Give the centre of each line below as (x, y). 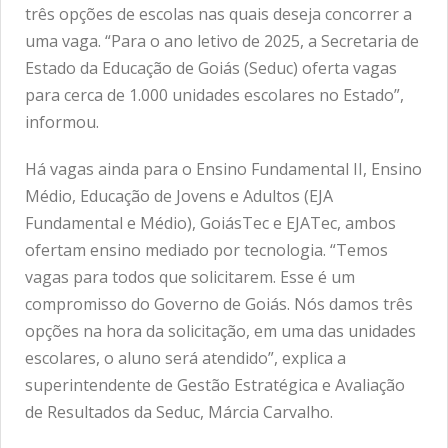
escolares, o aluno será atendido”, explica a (185, 357)
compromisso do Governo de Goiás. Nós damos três (219, 303)
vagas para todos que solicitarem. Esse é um (190, 276)
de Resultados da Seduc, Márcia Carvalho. (179, 411)
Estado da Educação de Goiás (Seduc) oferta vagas (211, 67)
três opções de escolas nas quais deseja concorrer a (218, 13)
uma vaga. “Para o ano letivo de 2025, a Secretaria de (222, 40)
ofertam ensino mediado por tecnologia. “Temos (206, 249)
